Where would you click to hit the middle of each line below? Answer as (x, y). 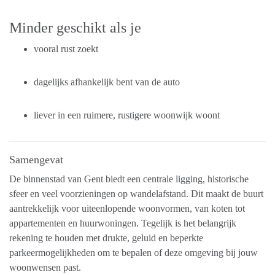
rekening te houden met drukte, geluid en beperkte (106, 238)
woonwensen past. (45, 268)
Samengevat (36, 160)
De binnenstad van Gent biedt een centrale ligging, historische (129, 179)
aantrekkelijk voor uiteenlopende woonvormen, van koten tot (127, 209)
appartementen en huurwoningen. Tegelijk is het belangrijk (123, 223)
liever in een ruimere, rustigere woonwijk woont (127, 115)
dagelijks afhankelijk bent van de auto (107, 82)
